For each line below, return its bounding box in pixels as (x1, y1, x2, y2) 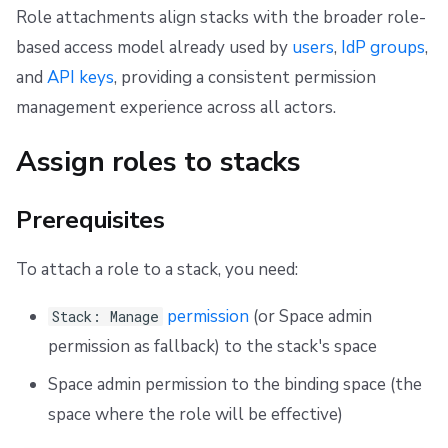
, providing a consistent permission (114, 66, 376, 90)
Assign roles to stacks (16, 143, 301, 182)
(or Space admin (249, 304, 373, 328)
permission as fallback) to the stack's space (47, 334, 377, 358)
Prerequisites (16, 203, 165, 236)
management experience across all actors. (16, 96, 336, 120)
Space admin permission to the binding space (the (47, 373, 422, 396)
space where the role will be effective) (47, 403, 343, 426)
